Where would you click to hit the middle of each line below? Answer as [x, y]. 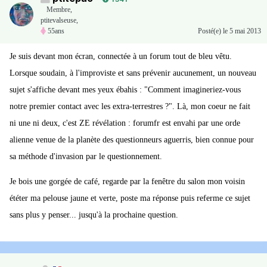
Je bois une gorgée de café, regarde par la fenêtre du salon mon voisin [127, 182]
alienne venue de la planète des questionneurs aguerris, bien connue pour [132, 140]
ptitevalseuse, [59, 21]
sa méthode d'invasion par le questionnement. [86, 157]
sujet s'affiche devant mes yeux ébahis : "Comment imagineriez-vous [125, 90]
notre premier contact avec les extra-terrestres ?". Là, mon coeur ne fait [130, 107]
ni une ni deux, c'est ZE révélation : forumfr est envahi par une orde [125, 123]
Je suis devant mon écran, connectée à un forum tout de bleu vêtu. [121, 57]
